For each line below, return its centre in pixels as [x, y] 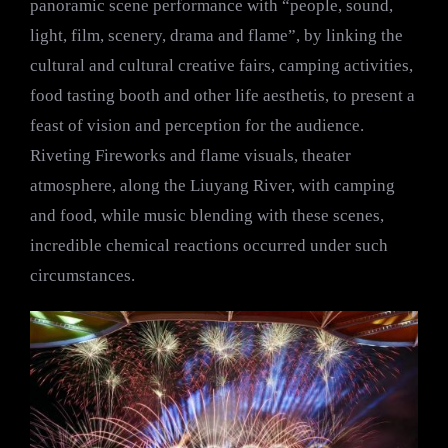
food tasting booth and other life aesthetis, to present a [222, 95]
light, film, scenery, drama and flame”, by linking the [216, 35]
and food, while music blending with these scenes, [207, 215]
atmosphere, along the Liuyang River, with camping [212, 185]
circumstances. [82, 275]
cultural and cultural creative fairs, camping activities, [221, 65]
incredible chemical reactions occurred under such [209, 245]
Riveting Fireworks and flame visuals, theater [190, 155]
